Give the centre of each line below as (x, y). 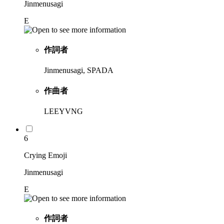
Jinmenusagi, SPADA (79, 70)
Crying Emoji (45, 155)
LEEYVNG (63, 111)
